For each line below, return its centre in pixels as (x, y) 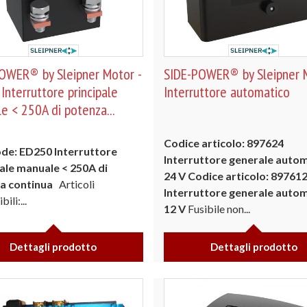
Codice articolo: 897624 (224, 143)
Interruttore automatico (227, 92)
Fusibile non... (218, 209)
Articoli (75, 184)
